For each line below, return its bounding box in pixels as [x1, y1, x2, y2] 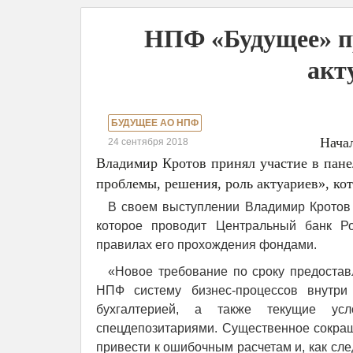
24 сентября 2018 [108, 136, 188, 147]
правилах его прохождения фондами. [96, 238, 317, 251]
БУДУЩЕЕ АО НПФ [111, 117, 199, 128]
